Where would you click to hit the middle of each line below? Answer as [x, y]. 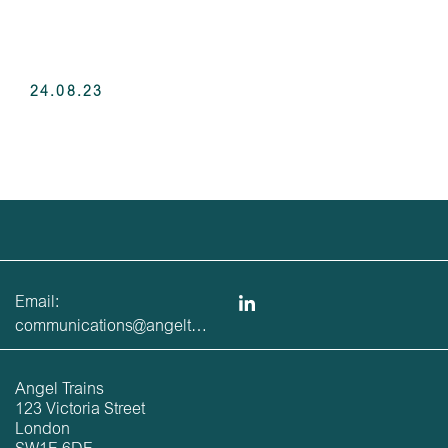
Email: [37, 303]
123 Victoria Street [80, 410]
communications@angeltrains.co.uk [199, 327]
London [42, 430]
